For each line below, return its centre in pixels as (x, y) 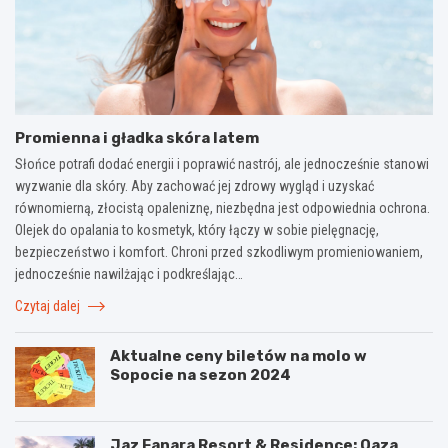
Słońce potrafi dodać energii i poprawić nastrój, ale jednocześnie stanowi (222, 163)
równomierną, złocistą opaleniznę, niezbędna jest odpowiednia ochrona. (222, 207)
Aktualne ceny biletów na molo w (238, 355)
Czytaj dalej (49, 305)
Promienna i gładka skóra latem (137, 137)
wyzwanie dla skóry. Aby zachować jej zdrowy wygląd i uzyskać (194, 185)
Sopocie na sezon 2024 (200, 374)
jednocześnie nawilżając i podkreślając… (129, 273)
